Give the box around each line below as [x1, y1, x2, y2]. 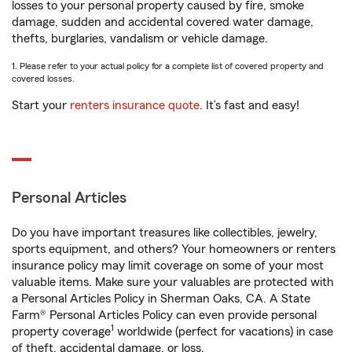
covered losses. [12, 74, 75, 83]
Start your [12, 99, 70, 112]
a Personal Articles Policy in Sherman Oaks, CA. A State [12, 292, 310, 305]
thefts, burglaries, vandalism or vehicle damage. [12, 32, 268, 45]
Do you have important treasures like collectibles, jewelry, [12, 226, 317, 239]
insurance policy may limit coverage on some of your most [12, 259, 324, 272]
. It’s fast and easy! [200, 99, 299, 112]
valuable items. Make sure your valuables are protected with [12, 276, 334, 288]
